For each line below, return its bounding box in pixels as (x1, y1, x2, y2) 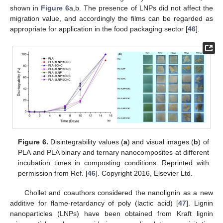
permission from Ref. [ (18, 169, 88, 178)
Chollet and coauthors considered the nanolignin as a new (24, 188, 213, 197)
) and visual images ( (127, 138, 194, 146)
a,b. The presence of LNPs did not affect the (69, 4, 214, 12)
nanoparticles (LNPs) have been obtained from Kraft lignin (10, 209, 213, 218)
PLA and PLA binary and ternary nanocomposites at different (18, 148, 209, 157)
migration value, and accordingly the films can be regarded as (10, 14, 213, 23)
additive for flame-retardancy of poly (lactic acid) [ (10, 199, 179, 207)
